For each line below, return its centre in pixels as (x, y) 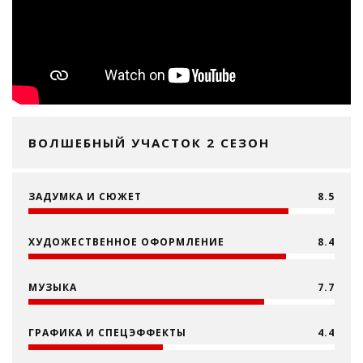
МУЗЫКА (53, 288)
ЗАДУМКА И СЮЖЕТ (85, 197)
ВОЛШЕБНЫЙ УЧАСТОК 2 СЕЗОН (149, 143)
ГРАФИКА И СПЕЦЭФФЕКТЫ (107, 333)
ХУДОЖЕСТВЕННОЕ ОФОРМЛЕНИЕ (126, 242)
